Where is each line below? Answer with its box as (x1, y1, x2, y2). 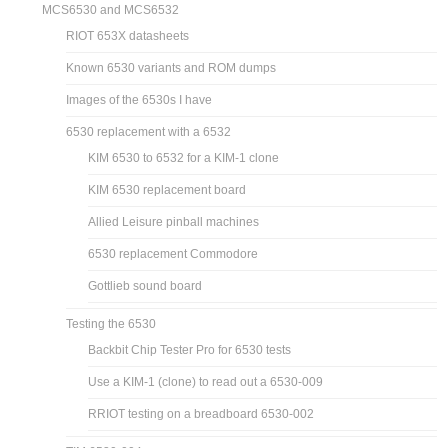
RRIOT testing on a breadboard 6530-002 (88, 406, 315, 421)
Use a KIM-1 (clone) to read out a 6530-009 (88, 374, 324, 389)
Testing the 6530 (66, 316, 157, 331)
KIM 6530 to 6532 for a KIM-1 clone (88, 150, 280, 165)
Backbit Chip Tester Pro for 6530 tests (88, 342, 292, 357)
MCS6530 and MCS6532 (42, 2, 180, 17)
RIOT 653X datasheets (66, 28, 190, 43)
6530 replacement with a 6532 (66, 124, 232, 139)
